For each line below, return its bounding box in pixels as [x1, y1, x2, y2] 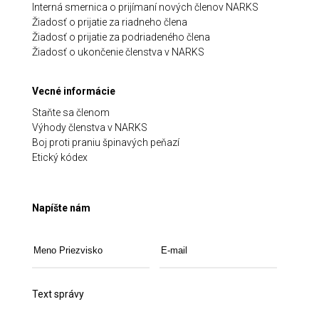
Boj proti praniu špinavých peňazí [31, 137, 179, 148]
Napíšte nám [31, 202, 90, 214]
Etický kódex [31, 152, 88, 163]
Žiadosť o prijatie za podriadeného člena [31, 31, 210, 43]
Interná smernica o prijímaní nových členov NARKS [31, 1, 258, 13]
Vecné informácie [31, 85, 115, 97]
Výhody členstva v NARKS [31, 122, 147, 133]
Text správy [31, 288, 84, 300]
